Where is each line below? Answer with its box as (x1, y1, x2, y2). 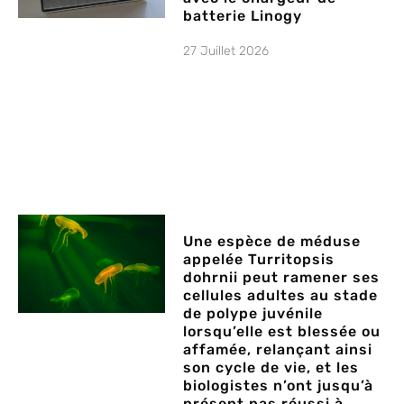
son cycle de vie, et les (183, 358, 360, 376)
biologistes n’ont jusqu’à (183, 376, 374, 394)
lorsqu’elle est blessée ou (183, 322, 381, 340)
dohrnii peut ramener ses (183, 268, 381, 286)
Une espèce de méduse (183, 232, 362, 250)
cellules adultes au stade (183, 286, 379, 304)
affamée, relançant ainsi (183, 340, 373, 358)
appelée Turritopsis (183, 250, 335, 268)
